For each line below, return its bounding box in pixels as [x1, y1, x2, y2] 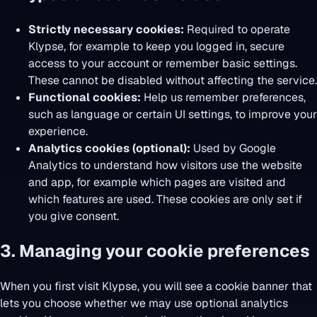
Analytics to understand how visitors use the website [28, 157, 302, 173]
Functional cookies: [28, 89, 141, 105]
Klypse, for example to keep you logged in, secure [28, 38, 284, 54]
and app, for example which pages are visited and [28, 174, 286, 190]
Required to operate [184, 21, 290, 37]
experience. [28, 123, 88, 139]
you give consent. [28, 208, 119, 224]
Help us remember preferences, [141, 89, 306, 105]
